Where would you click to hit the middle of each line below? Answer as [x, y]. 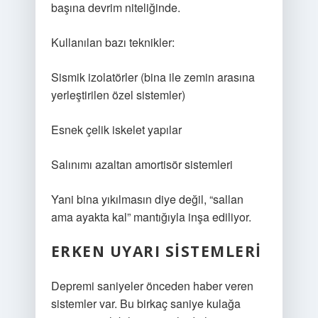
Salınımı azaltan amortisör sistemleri [142, 164]
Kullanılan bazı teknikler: [113, 42]
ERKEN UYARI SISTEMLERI [156, 251]
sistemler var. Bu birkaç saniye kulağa [146, 303]
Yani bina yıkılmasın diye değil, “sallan [147, 199]
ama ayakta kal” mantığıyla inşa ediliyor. [151, 217]
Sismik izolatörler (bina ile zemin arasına [153, 77]
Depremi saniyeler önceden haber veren [152, 286]
